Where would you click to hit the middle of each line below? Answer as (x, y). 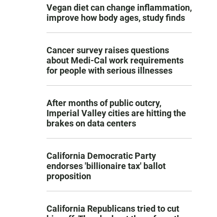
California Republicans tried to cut (113, 209)
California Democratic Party (101, 156)
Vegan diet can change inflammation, (119, 8)
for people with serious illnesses (109, 71)
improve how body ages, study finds (116, 18)
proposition (69, 176)
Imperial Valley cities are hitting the (116, 113)
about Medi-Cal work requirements (115, 61)
